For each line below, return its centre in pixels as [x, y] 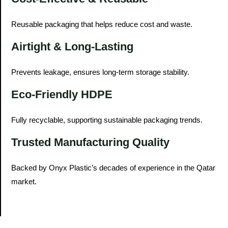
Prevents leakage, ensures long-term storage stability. [100, 72]
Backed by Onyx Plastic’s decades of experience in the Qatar [113, 167]
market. [24, 181]
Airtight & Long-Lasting [72, 46]
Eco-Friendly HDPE [62, 94]
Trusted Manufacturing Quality [90, 142]
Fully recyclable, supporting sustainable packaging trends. [107, 120]
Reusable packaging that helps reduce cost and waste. [102, 24]
